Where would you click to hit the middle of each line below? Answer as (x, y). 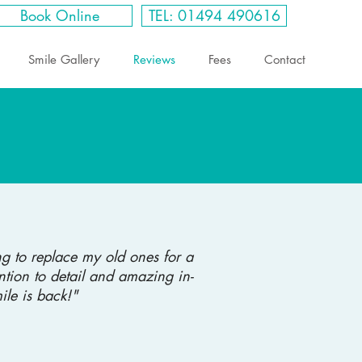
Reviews (154, 59)
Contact (284, 59)
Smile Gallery (64, 59)
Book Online (60, 15)
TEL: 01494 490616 (214, 15)
